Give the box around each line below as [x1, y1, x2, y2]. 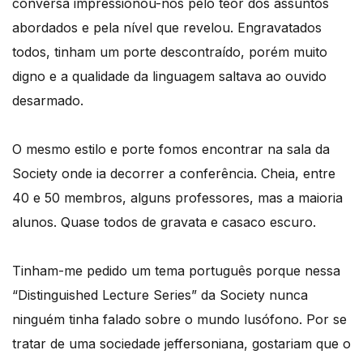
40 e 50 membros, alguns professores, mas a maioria [12, 189, 343, 206]
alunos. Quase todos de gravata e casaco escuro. [12, 213, 316, 230]
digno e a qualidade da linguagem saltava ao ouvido [12, 67, 327, 84]
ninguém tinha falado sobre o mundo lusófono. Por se [12, 310, 347, 327]
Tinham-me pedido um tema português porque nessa [12, 262, 340, 279]
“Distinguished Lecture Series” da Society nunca [12, 286, 308, 303]
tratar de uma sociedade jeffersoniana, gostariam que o [12, 335, 351, 352]
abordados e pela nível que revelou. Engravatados [12, 19, 322, 36]
